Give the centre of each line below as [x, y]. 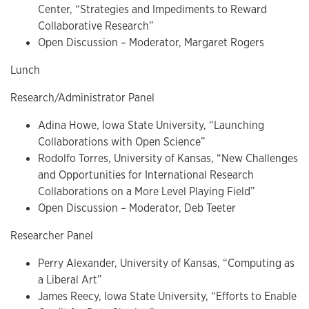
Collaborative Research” [96, 26]
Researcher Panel [52, 236]
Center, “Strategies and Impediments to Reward [152, 10]
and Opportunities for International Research [146, 175]
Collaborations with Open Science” [122, 142]
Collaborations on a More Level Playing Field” [147, 192]
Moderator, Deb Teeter [182, 208]
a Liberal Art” [70, 280]
